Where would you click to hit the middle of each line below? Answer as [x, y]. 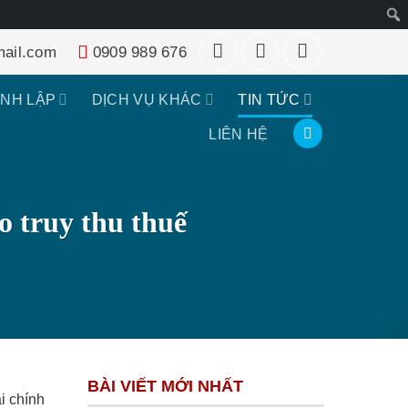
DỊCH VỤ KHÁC [147, 99]
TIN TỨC [269, 99]
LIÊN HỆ [239, 133]
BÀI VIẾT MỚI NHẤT [165, 386]
